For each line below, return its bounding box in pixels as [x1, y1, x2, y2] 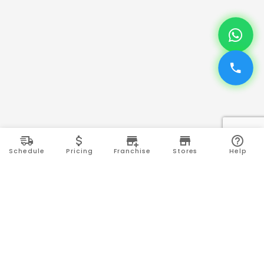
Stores [172, 147, 198, 156]
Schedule [9, 147, 45, 156]
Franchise [114, 147, 151, 156]
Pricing [66, 147, 93, 156]
